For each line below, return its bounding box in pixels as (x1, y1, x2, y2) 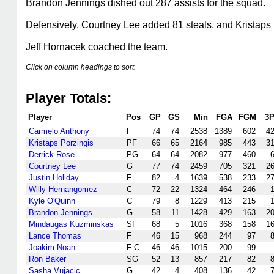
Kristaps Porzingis (29, 138, 94, 147)
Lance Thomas (29, 231, 81, 240)
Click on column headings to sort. (26, 63, 136, 72)
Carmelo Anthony (29, 127, 89, 136)
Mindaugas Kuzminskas (29, 220, 114, 229)
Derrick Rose (29, 150, 75, 159)
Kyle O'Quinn (29, 196, 75, 206)
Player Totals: (26, 91, 111, 106)
